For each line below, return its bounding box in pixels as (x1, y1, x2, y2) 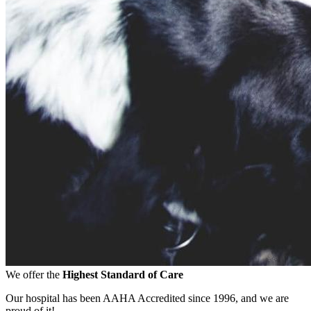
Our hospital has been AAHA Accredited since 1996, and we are (6, 292, 289, 305)
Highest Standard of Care (62, 269, 183, 281)
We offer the (6, 269, 62, 281)
